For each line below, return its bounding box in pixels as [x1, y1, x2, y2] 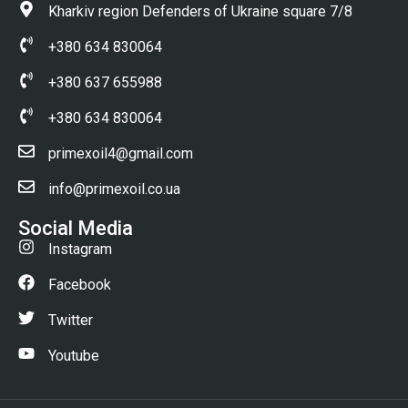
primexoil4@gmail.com [47, 144, 193, 162]
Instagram [47, 240, 112, 258]
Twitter [47, 311, 93, 329]
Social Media [18, 216, 133, 240]
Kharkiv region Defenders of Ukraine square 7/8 [47, 2, 352, 20]
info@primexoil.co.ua [47, 179, 180, 198]
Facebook [47, 275, 111, 293]
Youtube [47, 346, 99, 364]
